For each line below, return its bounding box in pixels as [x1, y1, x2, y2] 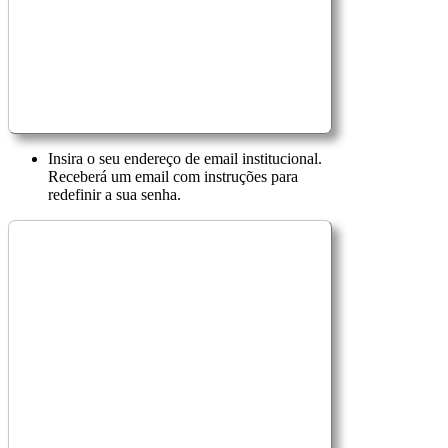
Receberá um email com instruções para [48, 167, 298, 185]
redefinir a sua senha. [48, 185, 181, 203]
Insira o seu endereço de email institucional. [48, 149, 322, 167]
